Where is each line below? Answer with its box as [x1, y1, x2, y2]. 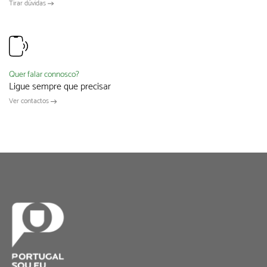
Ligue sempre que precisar [9, 79, 111, 95]
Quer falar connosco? [9, 68, 79, 82]
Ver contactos [9, 95, 51, 107]
